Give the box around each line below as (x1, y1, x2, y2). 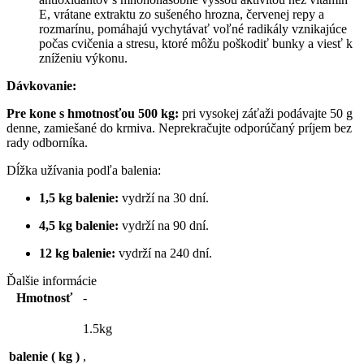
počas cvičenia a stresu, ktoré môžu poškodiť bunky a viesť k (39, 37, 353, 50)
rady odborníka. (6, 136, 88, 149)
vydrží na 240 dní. (115, 246, 212, 260)
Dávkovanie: (6, 79, 76, 93)
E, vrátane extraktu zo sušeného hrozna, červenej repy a (39, 7, 324, 21)
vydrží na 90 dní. (119, 219, 209, 232)
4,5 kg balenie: (39, 219, 119, 232)
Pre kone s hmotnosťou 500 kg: (6, 106, 179, 120)
